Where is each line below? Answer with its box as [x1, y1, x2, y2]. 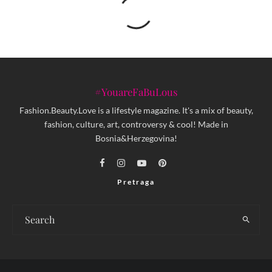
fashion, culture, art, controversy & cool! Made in [44, 118, 228, 129]
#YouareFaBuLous [94, 85, 178, 99]
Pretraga [117, 177, 155, 186]
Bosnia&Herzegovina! [95, 132, 177, 143]
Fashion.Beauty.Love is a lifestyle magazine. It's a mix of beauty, [19, 104, 253, 115]
